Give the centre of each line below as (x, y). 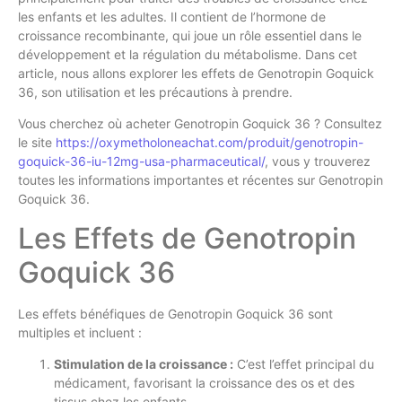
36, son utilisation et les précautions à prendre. (155, 92)
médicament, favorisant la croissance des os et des (204, 383)
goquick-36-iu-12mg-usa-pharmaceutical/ (141, 162)
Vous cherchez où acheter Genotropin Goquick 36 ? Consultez (200, 124)
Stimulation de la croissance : (144, 364)
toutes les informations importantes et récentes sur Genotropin (201, 180)
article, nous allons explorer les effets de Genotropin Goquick (196, 73)
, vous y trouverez (318, 162)
